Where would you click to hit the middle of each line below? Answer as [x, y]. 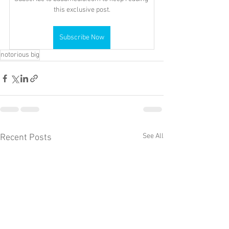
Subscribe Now [82, 38]
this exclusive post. [82, 10]
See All [153, 136]
